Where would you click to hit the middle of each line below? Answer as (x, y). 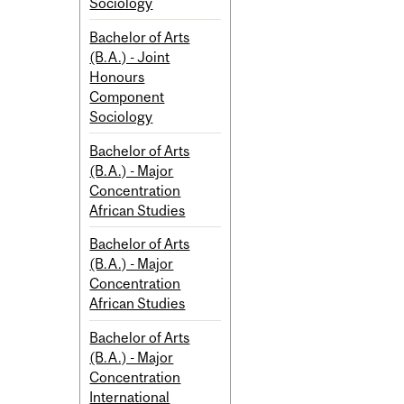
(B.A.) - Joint (130, 56)
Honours (117, 76)
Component (127, 96)
